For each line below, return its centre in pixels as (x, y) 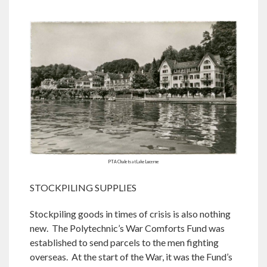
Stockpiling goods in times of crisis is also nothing (130, 214)
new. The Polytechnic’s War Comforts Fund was (127, 228)
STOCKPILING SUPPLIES (83, 188)
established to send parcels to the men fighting (124, 243)
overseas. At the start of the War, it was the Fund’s (131, 257)
